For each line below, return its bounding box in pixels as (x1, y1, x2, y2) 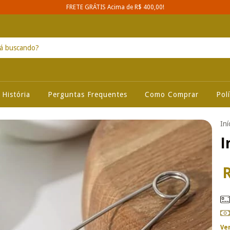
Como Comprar (144, 90, 199, 99)
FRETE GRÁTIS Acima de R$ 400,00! (66, 4, 164, 11)
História (2, 90, 30, 99)
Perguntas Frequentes (47, 90, 127, 99)
